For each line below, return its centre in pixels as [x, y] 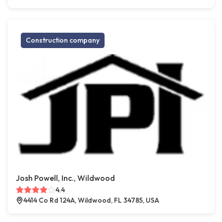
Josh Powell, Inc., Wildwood [65, 178]
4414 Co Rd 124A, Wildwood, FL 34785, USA [91, 200]
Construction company [63, 40]
